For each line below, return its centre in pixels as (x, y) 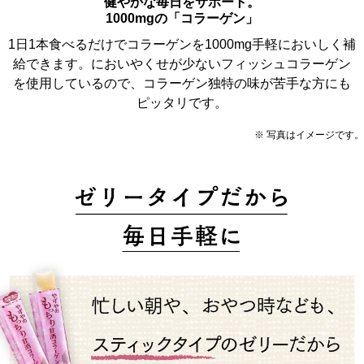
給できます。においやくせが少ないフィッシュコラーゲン (182, 63)
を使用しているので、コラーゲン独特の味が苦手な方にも (182, 83)
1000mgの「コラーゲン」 (182, 18)
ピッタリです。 (182, 102)
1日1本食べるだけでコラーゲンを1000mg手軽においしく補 (182, 44)
